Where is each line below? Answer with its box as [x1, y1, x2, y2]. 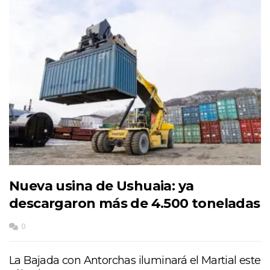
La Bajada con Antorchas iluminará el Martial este [9, 253, 261, 267]
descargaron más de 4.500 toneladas [9, 195, 260, 212]
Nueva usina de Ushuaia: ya [9, 177, 194, 194]
